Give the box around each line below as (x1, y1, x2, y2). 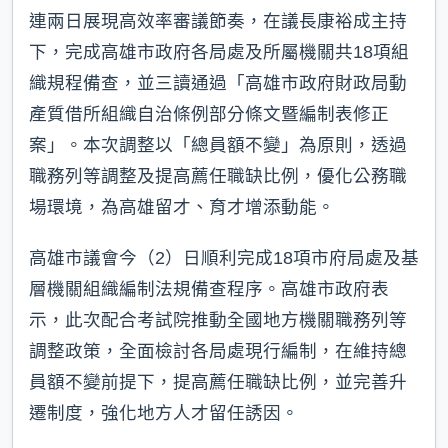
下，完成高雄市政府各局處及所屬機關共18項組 (29, 41, 409, 62)
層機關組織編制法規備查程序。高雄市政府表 (29, 278, 389, 299)
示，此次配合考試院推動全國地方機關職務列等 (29, 309, 407, 330)
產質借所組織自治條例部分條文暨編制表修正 (29, 103, 389, 124)
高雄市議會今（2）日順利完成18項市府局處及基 (29, 247, 419, 268)
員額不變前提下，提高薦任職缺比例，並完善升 (29, 371, 407, 392)
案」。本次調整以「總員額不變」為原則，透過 (29, 134, 407, 155)
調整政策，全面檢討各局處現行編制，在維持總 (29, 340, 407, 361)
